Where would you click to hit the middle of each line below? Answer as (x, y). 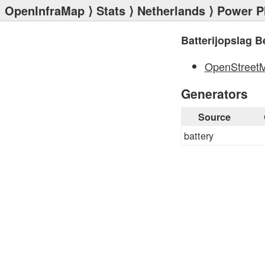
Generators (214, 93)
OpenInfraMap (45, 10)
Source (214, 117)
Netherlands (171, 10)
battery (198, 135)
